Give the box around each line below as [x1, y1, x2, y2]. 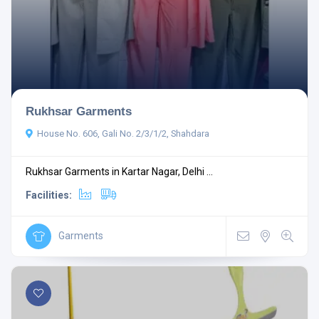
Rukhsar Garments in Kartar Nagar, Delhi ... [26, 165, 213, 177]
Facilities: [26, 189, 72, 201]
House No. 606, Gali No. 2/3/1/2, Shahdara [37, 127, 209, 139]
